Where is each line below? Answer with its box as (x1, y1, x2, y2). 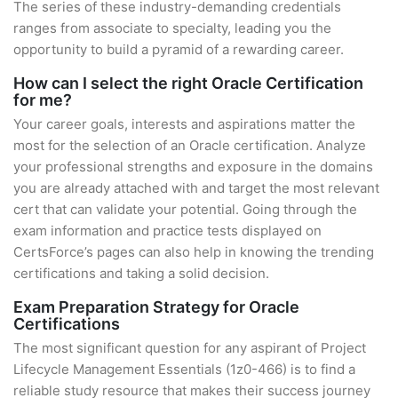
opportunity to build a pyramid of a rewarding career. (13, 41, 344, 58)
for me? (13, 91, 72, 109)
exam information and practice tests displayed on (13, 222, 322, 239)
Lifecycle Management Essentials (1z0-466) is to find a (13, 361, 355, 378)
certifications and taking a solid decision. (13, 265, 269, 282)
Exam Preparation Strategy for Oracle (13, 298, 299, 316)
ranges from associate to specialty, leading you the (13, 20, 331, 36)
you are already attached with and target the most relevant (13, 179, 379, 196)
